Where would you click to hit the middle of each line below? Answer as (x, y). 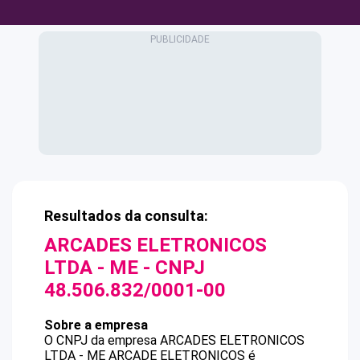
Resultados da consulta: (126, 216)
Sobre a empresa (96, 325)
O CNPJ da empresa (102, 340)
